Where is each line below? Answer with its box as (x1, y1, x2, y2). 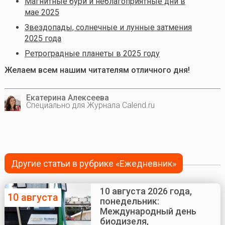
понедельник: (99, 196, 159, 206)
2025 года (24, 33, 61, 43)
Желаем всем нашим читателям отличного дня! (4, 65, 190, 75)
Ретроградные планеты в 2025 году (24, 48, 160, 58)
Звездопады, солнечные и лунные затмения (24, 22, 192, 32)
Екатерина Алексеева (26, 92, 109, 102)
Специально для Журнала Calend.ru (26, 100, 155, 110)
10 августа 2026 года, (99, 186, 192, 196)
